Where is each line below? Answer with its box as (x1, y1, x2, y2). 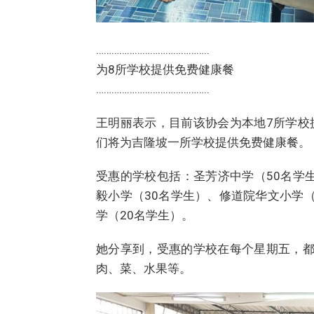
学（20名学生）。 (96, 207, 193, 222)
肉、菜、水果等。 (96, 261, 191, 275)
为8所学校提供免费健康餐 (96, 62, 234, 76)
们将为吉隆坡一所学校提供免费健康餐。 (96, 135, 310, 149)
